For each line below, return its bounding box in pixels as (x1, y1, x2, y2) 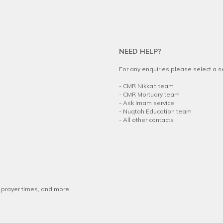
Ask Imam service (123, 99, 174, 107)
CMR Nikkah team (123, 82, 174, 90)
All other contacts (123, 116, 174, 124)
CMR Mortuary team (123, 91, 180, 99)
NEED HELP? (119, 47, 161, 56)
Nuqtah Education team (123, 108, 192, 115)
